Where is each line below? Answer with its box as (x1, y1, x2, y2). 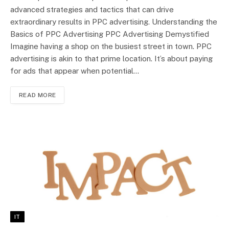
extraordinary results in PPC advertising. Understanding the (10, 17, 217, 27)
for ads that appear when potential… (10, 66, 139, 76)
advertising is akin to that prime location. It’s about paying (10, 54, 213, 63)
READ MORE (19, 91, 56, 99)
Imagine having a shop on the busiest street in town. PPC (10, 42, 212, 51)
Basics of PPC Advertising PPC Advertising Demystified (10, 30, 209, 39)
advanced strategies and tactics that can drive (10, 5, 174, 14)
